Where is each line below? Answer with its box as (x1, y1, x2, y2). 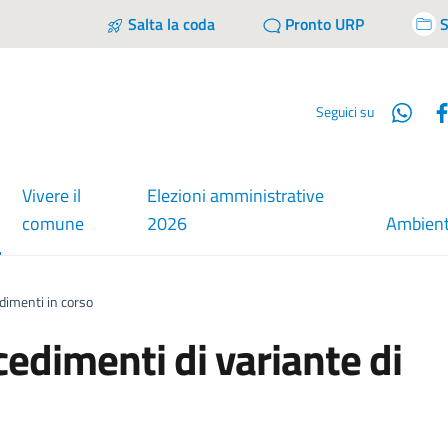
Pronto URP (285, 12, 364, 36)
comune (21, 210, 84, 238)
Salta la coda (128, 12, 215, 36)
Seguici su (316, 100, 375, 122)
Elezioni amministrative (147, 182, 325, 210)
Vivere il (21, 182, 81, 210)
